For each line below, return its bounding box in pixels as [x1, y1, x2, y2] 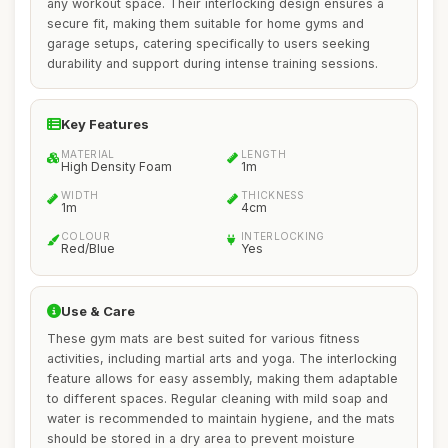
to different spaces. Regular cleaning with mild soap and [47, 391, 388, 406]
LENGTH [241, 148, 286, 160]
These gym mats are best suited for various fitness [47, 331, 360, 346]
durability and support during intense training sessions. [47, 56, 378, 71]
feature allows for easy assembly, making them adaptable [47, 371, 398, 386]
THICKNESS [241, 189, 305, 201]
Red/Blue [61, 241, 115, 256]
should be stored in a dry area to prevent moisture [47, 431, 355, 446]
